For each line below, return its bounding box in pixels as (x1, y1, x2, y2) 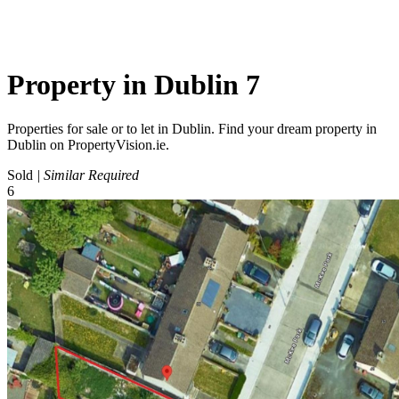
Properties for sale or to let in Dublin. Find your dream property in (7, 120, 377, 136)
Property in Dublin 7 (7, 69, 260, 102)
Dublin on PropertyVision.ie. (7, 136, 169, 152)
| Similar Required (37, 167, 139, 183)
